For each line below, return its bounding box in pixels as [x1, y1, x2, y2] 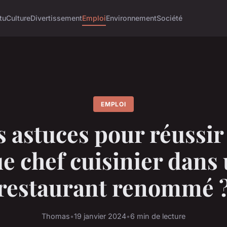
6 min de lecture [130, 212, 185, 221]
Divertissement [30, 14, 83, 22]
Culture [6, 14, 31, 22]
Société [157, 14, 183, 22]
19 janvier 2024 [74, 212, 126, 221]
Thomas [42, 212, 70, 221]
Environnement [106, 14, 157, 22]
